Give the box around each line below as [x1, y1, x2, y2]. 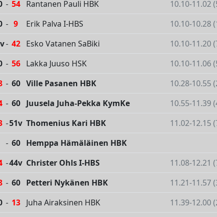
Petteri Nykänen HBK [26, 177, 108, 188]
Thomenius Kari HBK [26, 118, 106, 129]
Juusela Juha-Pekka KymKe [26, 98, 130, 109]
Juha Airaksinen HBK [26, 197, 100, 208]
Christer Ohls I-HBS [26, 157, 100, 169]
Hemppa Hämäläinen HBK [26, 138, 127, 149]
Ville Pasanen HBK [26, 78, 96, 89]
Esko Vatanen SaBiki [26, 38, 100, 49]
